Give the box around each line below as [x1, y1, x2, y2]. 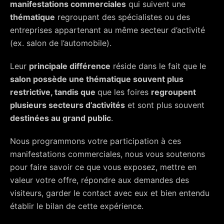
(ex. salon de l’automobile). [10, 37, 111, 48]
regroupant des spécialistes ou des [55, 11, 190, 22]
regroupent [151, 86, 196, 97]
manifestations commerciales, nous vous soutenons [10, 148, 205, 159]
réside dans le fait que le [110, 60, 206, 71]
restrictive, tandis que [10, 86, 97, 97]
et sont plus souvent [125, 99, 204, 110]
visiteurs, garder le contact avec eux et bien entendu [10, 187, 209, 198]
